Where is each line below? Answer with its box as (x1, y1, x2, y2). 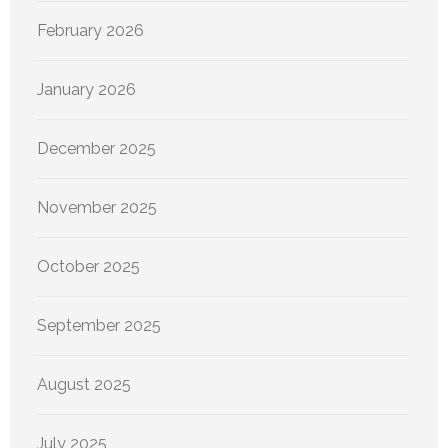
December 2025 (37, 138, 156, 158)
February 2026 (37, 20, 144, 40)
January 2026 (37, 79, 136, 99)
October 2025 (37, 256, 140, 276)
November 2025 (37, 197, 157, 217)
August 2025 (37, 374, 131, 394)
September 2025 (37, 315, 161, 335)
